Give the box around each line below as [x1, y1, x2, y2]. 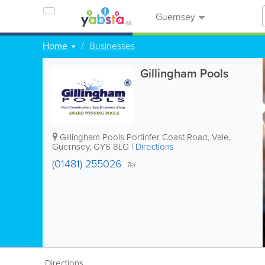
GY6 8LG [93, 140, 129, 153]
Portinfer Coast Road [127, 131, 208, 143]
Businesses [89, 39, 135, 52]
